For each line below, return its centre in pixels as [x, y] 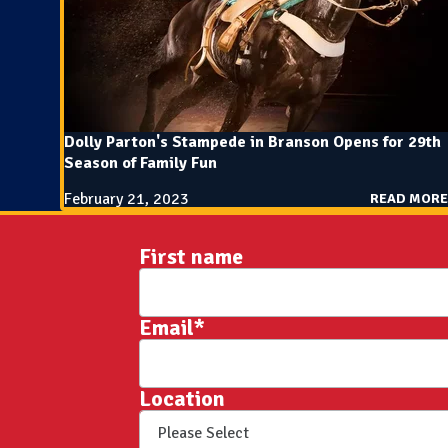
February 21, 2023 [126, 199]
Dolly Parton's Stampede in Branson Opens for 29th [252, 141]
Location [181, 399]
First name [190, 257]
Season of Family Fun [140, 162]
